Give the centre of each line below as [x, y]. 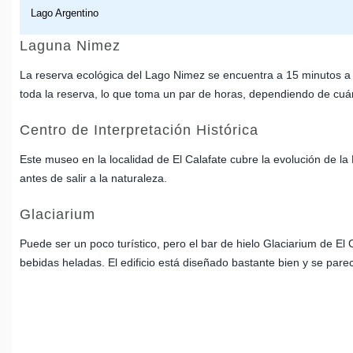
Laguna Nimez [70, 45]
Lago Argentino [65, 13]
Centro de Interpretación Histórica [139, 130]
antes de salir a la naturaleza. [93, 178]
